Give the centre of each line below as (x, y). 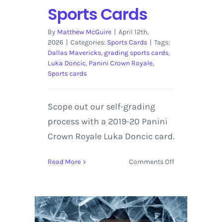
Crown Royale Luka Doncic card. (111, 137)
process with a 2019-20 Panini (107, 122)
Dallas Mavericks (74, 53)
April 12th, (133, 32)
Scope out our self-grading (101, 107)
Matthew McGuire (84, 32)
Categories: (88, 43)
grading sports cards (136, 53)
